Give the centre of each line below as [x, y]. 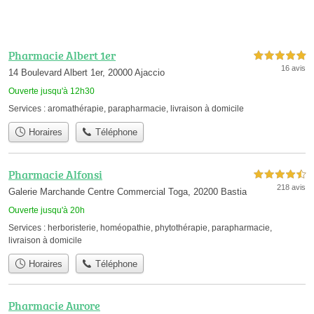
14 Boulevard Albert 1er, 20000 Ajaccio [87, 73]
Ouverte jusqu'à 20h [47, 210]
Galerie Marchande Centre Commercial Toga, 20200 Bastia [128, 191]
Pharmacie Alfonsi [55, 174]
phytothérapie [181, 227]
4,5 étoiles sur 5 [280, 175]
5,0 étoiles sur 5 [280, 56]
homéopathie [125, 227]
